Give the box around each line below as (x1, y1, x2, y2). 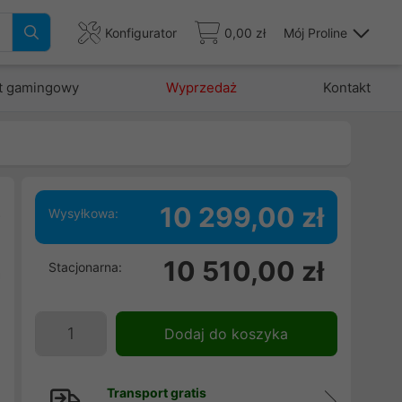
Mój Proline (284, 24, 347, 40)
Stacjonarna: (48, 259, 122, 275)
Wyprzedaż (165, 79, 237, 96)
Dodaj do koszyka (164, 325, 289, 343)
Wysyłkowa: (48, 205, 118, 221)
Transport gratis (106, 385, 206, 400)
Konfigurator (105, 24, 177, 40)
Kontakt (322, 79, 371, 96)
